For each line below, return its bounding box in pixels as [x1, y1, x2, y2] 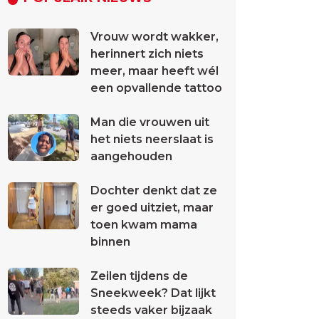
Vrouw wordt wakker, [90, 30, 219, 43]
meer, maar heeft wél [90, 64, 219, 78]
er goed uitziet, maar [90, 201, 214, 214]
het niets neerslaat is [90, 132, 214, 146]
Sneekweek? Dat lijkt [90, 286, 216, 300]
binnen [90, 235, 130, 249]
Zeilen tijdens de [90, 269, 188, 283]
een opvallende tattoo [90, 81, 222, 95]
